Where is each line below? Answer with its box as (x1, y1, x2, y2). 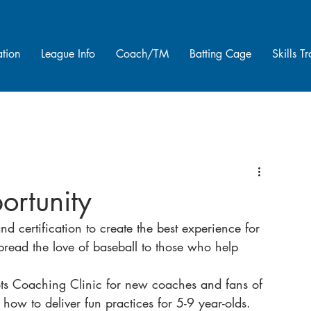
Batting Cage (190, 47, 251, 61)
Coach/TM (116, 47, 169, 61)
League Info (41, 47, 95, 61)
